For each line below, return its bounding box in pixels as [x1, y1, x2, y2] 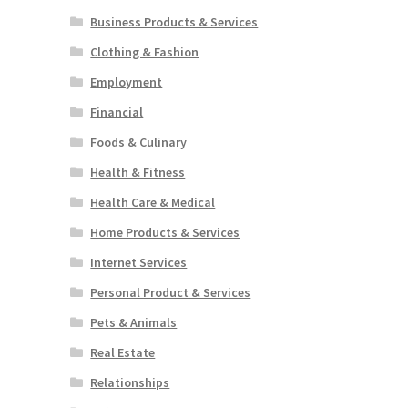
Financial [90, 104, 144, 121]
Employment [90, 74, 163, 91]
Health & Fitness [90, 164, 186, 181]
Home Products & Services [90, 224, 240, 241]
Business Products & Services [90, 14, 259, 31]
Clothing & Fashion [90, 44, 199, 61]
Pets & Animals [90, 314, 178, 331]
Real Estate [90, 344, 156, 362]
